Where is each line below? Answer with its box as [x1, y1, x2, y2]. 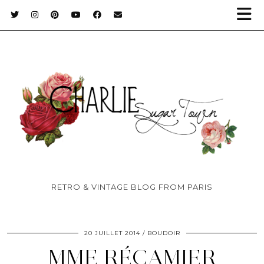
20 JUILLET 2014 [84, 229, 140, 237]
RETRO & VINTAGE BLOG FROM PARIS [51, 182, 213, 192]
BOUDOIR [147, 229, 180, 237]
